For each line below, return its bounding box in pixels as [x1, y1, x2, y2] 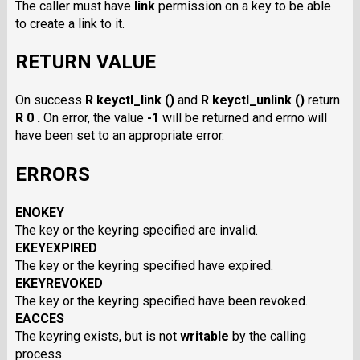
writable [179, 329, 229, 345]
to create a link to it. [14, 15, 125, 31]
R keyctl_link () [84, 92, 174, 108]
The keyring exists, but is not [14, 329, 180, 345]
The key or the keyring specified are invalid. [14, 223, 258, 239]
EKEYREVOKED [14, 276, 103, 292]
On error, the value [39, 110, 147, 126]
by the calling [228, 329, 306, 345]
